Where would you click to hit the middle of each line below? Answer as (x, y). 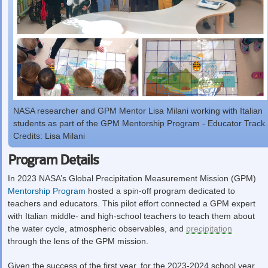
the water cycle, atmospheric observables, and (97, 229)
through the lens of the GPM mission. (78, 241)
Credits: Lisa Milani (49, 136)
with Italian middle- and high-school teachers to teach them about (131, 216)
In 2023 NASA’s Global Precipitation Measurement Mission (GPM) (132, 179)
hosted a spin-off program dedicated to (160, 191)
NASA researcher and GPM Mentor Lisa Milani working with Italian (138, 111)
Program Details (53, 161)
